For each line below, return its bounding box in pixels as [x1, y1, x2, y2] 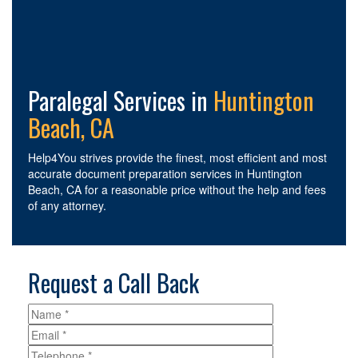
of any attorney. [28, 197, 106, 213]
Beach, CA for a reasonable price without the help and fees [28, 181, 326, 197]
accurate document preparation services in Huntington [28, 165, 302, 181]
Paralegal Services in [28, 82, 213, 118]
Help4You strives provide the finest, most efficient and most [28, 149, 327, 165]
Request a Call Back [28, 264, 199, 300]
